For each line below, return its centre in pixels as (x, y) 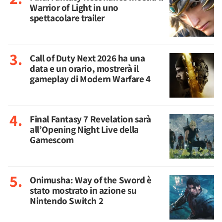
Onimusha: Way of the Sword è (91, 180)
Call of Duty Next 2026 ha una (87, 58)
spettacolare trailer (67, 18)
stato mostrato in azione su (83, 190)
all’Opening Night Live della (84, 129)
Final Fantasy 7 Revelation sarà (90, 119)
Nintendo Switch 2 (67, 201)
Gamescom (52, 140)
